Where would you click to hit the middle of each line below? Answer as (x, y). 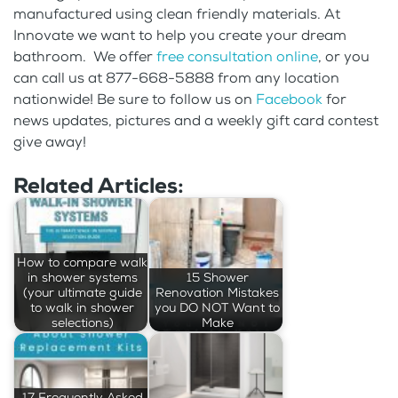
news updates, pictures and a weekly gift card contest (196, 121)
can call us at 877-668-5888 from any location (176, 78)
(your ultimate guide (82, 292)
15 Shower (217, 277)
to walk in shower (83, 307)
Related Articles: (99, 186)
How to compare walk (83, 262)
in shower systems (82, 277)
